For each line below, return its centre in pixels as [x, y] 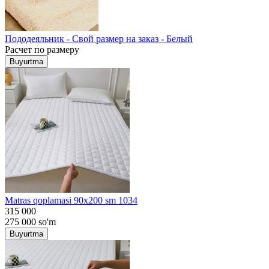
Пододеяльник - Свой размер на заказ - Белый [99, 38]
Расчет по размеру [42, 49]
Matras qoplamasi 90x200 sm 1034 [71, 200]
